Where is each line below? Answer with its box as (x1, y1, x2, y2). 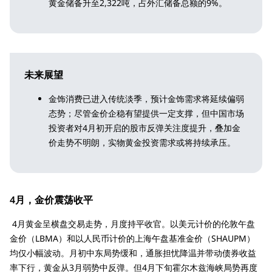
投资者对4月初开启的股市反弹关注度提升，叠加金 (49, 121, 240, 134)
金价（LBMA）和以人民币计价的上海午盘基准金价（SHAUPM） (10, 232, 255, 244)
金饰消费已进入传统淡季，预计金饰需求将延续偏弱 (49, 92, 244, 104)
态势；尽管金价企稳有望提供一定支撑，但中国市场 (49, 107, 244, 119)
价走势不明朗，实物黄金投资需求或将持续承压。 (49, 136, 236, 148)
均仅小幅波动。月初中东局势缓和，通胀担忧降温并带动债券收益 (10, 246, 256, 259)
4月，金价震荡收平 (10, 192, 93, 206)
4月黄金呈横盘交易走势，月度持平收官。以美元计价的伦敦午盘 (10, 217, 255, 229)
